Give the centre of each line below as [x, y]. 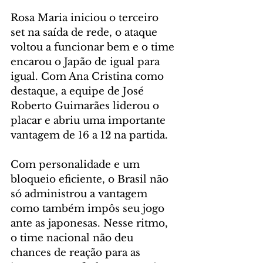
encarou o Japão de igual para [87, 62]
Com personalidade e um [77, 165]
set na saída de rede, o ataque [85, 33]
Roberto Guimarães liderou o [86, 106]
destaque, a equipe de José [79, 92]
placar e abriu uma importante [90, 121]
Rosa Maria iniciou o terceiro [86, 18]
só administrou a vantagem [80, 194]
